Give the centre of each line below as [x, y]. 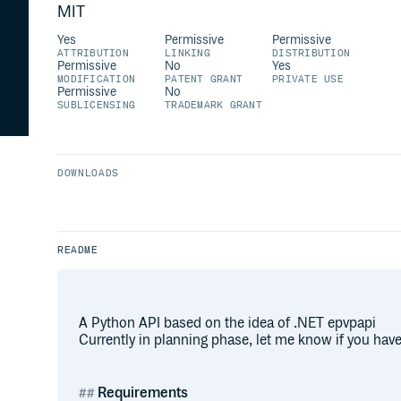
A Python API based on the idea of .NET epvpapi [227, 324]
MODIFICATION [97, 79]
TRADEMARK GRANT [213, 105]
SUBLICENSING [97, 105]
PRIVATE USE [308, 79]
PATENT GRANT [204, 79]
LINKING [188, 53]
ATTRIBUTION [93, 53]
